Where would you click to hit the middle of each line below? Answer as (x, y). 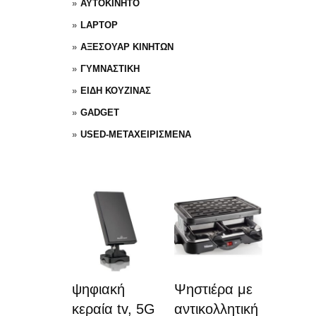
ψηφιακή (98, 289)
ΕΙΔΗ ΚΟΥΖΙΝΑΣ (116, 91)
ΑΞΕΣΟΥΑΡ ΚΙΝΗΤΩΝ (127, 47)
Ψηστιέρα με (213, 289)
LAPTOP (99, 25)
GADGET (100, 113)
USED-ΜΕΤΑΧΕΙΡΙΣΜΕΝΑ (136, 134)
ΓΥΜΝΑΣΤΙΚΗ (110, 69)
